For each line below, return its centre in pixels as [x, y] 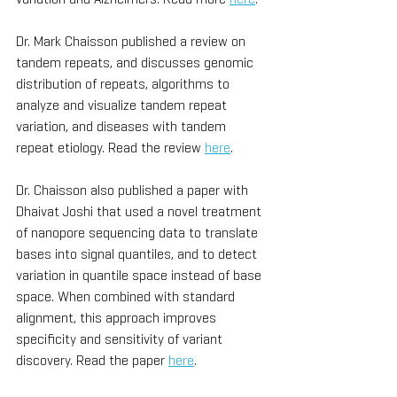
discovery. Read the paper [92, 360]
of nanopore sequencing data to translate [139, 232]
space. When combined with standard [127, 296]
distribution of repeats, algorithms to [125, 83]
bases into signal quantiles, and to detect [138, 253]
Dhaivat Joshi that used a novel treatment [140, 211]
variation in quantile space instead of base [140, 275]
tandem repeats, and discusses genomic [136, 62]
